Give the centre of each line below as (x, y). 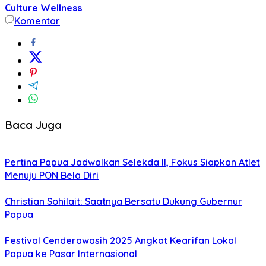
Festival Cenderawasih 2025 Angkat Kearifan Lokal (121, 241)
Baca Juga (33, 124)
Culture (21, 7)
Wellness (61, 7)
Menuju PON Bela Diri (52, 175)
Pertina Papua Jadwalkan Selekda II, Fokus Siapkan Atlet (132, 162)
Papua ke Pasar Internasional (71, 254)
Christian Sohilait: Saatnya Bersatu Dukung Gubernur (123, 202)
